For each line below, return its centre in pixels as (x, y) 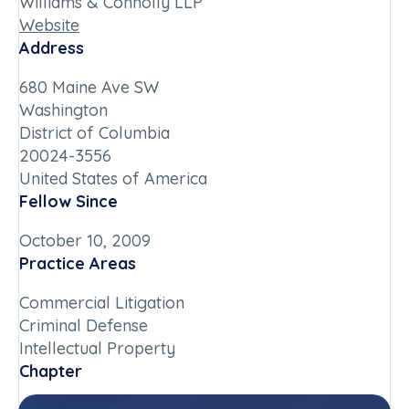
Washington (63, 110)
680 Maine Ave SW (89, 87)
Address (52, 48)
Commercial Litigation (102, 303)
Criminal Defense (84, 325)
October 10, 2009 (85, 241)
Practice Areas (78, 263)
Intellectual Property (97, 348)
